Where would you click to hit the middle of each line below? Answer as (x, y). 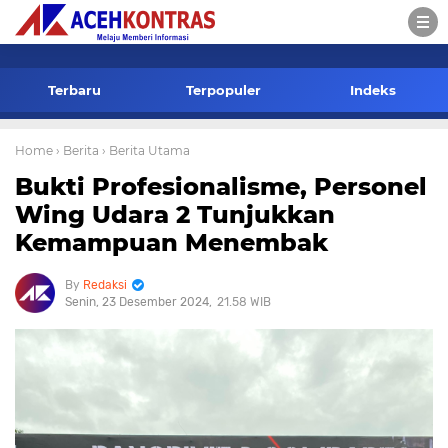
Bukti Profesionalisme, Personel (221, 186)
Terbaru (75, 90)
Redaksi (105, 285)
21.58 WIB (244, 302)
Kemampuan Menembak (171, 242)
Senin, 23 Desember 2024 (137, 302)
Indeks (373, 90)
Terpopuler (224, 90)
